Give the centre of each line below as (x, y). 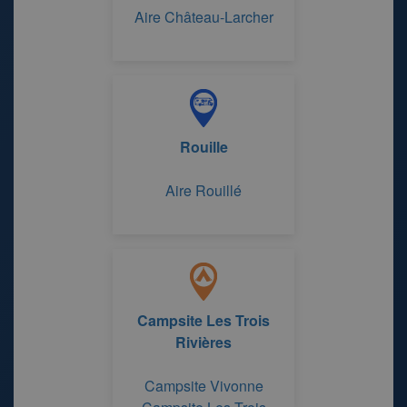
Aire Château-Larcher (203, 17)
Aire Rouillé (203, 190)
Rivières (203, 342)
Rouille (203, 147)
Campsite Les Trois (203, 320)
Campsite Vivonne (203, 386)
